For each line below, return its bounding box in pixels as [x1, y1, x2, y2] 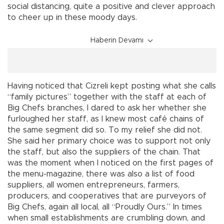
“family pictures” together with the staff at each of [7, 93, 206, 101]
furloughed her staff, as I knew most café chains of [7, 115, 204, 123]
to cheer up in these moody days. [7, 13, 137, 22]
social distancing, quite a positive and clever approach [7, 2, 215, 11]
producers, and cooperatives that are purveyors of [7, 192, 206, 200]
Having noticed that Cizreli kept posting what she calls [7, 82, 216, 90]
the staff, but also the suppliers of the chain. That [7, 148, 200, 156]
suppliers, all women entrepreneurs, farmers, [7, 181, 179, 189]
